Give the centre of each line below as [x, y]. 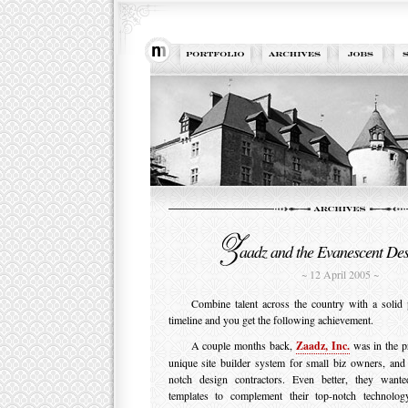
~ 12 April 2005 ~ [340, 274]
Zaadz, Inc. [322, 346]
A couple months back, [243, 345]
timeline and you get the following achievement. [270, 320]
